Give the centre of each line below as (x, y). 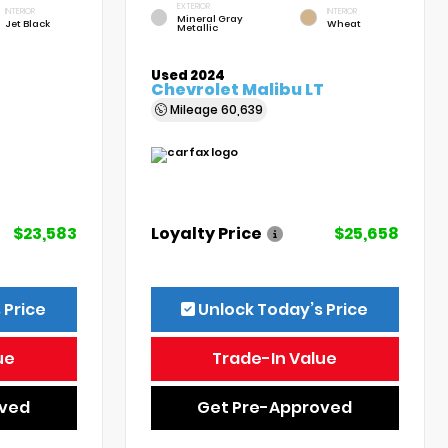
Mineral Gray (209, 18)
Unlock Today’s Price (282, 309)
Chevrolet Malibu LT (238, 89)
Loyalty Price (207, 233)
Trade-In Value (275, 358)
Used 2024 (188, 75)
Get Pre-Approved (275, 407)
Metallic (197, 27)
